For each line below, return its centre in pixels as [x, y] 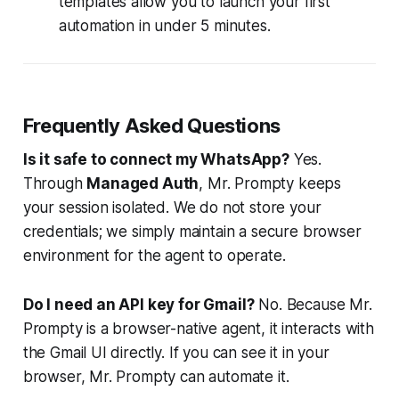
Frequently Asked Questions [151, 126]
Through [55, 184]
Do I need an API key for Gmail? [138, 305]
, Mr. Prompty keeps [270, 184]
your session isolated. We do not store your [172, 208]
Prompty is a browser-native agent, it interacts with [198, 329]
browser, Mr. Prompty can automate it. [156, 377]
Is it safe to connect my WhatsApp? [156, 160]
